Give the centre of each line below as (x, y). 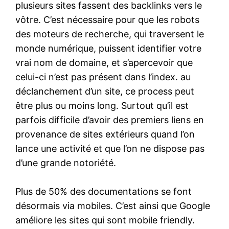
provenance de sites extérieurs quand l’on (105, 134)
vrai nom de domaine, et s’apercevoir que (104, 62)
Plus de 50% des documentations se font (104, 191)
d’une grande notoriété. (66, 163)
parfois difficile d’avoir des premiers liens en (110, 120)
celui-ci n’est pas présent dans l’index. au (103, 77)
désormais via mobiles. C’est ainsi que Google (113, 205)
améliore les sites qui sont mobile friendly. (105, 220)
